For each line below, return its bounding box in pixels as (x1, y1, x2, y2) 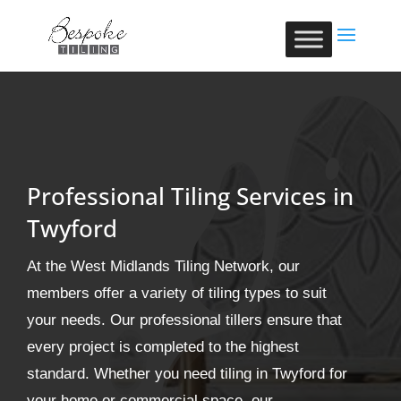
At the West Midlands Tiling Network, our (27, 258, 300, 275)
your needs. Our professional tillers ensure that (27, 311, 342, 328)
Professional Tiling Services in (27, 180, 354, 212)
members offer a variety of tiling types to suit (27, 285, 327, 302)
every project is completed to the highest (27, 338, 299, 355)
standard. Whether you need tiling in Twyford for (27, 365, 347, 382)
